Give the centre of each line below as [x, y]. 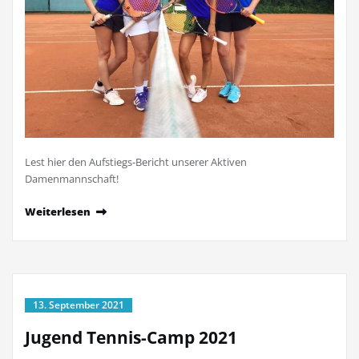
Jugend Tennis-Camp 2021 [131, 338]
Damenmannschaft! [72, 179]
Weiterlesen [58, 212]
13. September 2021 [79, 305]
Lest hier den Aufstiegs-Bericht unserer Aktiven [136, 162]
